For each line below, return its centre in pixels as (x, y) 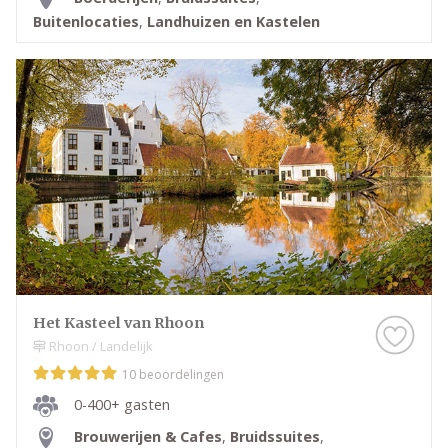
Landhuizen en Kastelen (233, 21)
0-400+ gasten (122, 404)
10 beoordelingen (173, 374)
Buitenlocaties (86, 21)
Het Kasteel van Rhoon (118, 322)
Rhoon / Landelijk (99, 345)
